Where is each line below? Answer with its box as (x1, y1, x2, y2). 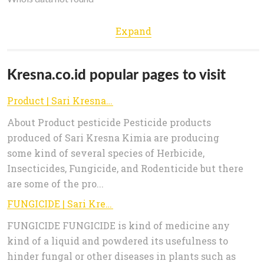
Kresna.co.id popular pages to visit (7, 65, 226, 83)
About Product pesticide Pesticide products (7, 116, 211, 129)
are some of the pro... (7, 177, 104, 190)
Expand (115, 25, 151, 38)
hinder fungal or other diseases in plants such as (7, 250, 236, 263)
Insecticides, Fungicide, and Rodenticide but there (7, 162, 243, 175)
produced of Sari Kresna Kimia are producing (7, 131, 219, 144)
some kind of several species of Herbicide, (7, 147, 204, 160)
